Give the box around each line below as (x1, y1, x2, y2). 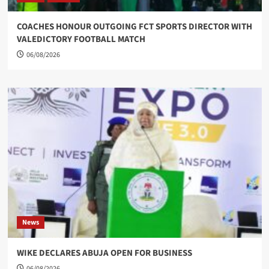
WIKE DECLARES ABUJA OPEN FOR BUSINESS (16, 246, 192, 259)
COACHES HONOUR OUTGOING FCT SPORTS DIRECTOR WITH (16, 20, 252, 33)
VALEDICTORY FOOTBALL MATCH (16, 32, 145, 46)
